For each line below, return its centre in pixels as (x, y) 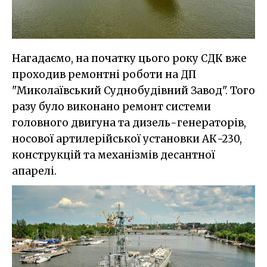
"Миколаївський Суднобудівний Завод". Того (133, 90)
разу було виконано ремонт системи (111, 106)
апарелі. (34, 171)
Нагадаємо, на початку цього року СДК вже (129, 58)
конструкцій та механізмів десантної (114, 155)
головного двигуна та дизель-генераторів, (129, 122)
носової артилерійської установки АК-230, (127, 139)
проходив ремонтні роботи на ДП (104, 74)
